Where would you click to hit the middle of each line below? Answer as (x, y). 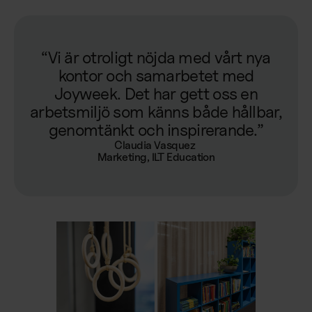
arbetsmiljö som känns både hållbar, (156, 111)
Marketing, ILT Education (156, 157)
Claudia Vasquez (156, 145)
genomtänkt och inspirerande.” (156, 130)
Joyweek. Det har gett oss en (156, 93)
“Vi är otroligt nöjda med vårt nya (156, 57)
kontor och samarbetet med (156, 75)
